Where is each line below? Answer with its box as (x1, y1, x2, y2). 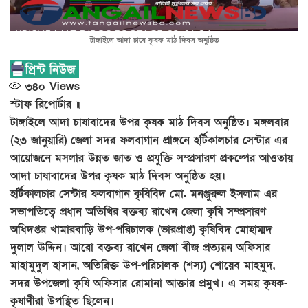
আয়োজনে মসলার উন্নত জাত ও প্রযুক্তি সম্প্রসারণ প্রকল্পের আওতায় (10, 150, 293, 166)
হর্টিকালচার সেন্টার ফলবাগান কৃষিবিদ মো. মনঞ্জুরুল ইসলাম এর (10, 186, 277, 201)
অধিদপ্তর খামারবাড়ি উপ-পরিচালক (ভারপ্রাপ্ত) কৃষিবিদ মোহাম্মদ (10, 221, 272, 237)
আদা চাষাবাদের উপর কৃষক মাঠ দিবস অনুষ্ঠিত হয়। (10, 168, 225, 184)
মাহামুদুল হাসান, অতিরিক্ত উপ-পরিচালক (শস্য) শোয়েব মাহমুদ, (10, 257, 275, 273)
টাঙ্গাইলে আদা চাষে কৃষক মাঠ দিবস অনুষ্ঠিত (89, 35, 219, 46)
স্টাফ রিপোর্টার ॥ (10, 96, 80, 112)
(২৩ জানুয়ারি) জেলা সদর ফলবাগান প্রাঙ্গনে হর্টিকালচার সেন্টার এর (10, 132, 287, 148)
